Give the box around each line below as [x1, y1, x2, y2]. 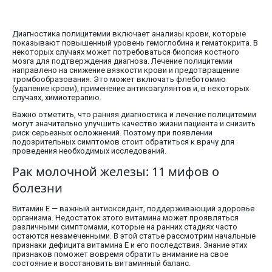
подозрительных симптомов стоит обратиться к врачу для [12, 137, 234, 147]
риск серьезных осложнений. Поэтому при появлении [12, 128, 212, 138]
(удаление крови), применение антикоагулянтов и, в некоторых [12, 84, 249, 93]
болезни [12, 180, 63, 197]
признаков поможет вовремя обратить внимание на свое [12, 250, 228, 259]
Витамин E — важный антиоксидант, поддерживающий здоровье [12, 204, 254, 214]
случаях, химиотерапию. [12, 93, 101, 103]
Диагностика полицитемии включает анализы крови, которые [12, 29, 246, 39]
